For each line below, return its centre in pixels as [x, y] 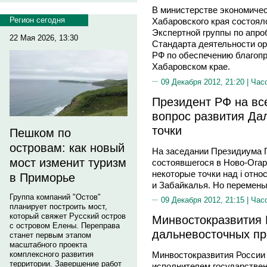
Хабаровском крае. [191, 66]
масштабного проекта [48, 245]
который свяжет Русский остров [68, 216]
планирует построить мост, [58, 207]
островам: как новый [67, 148]
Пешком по [40, 133]
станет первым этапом [50, 235]
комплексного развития [52, 254]
